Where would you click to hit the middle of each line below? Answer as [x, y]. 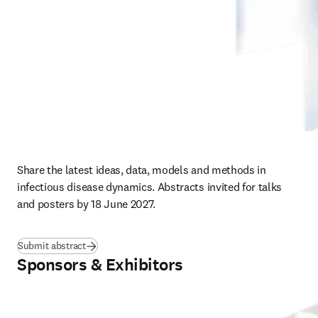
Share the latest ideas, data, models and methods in [142, 170]
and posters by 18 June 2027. [87, 204]
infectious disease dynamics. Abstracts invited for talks [150, 187]
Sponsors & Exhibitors [100, 265]
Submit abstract [52, 246]
